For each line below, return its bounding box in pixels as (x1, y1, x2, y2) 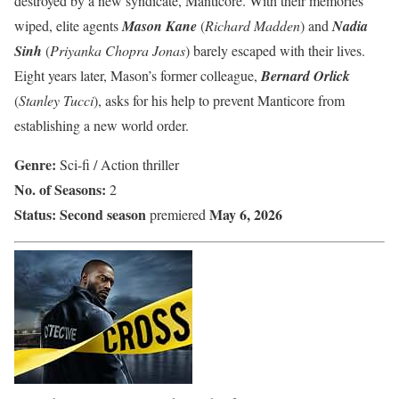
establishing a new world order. (14, 115, 189, 134)
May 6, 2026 (209, 203, 282, 224)
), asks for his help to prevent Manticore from (94, 90, 345, 110)
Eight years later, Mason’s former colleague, (14, 65, 261, 85)
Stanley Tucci (19, 90, 94, 110)
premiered (146, 204, 209, 224)
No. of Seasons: (14, 178, 106, 199)
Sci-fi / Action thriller (56, 154, 179, 174)
